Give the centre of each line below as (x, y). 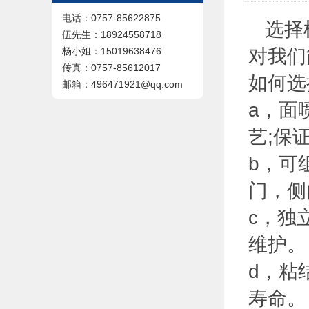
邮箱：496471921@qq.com (122, 84)
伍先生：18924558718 (112, 34)
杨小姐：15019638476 (112, 51)
